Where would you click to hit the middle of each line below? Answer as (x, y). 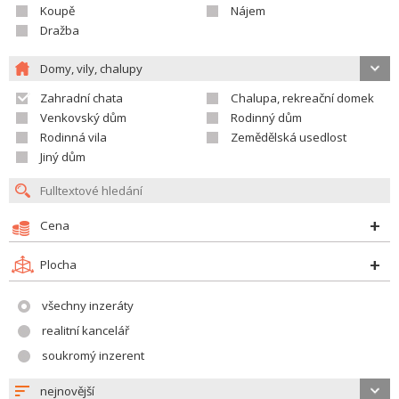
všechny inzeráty (88, 305)
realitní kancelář (85, 330)
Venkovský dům (83, 118)
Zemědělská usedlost (289, 137)
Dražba (60, 30)
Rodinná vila (73, 137)
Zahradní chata (81, 98)
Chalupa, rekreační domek (302, 98)
